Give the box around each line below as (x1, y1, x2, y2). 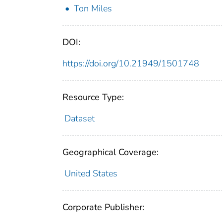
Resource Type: (62, 91, 124, 104)
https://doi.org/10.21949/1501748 (62, 57, 199, 70)
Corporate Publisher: (62, 201, 144, 214)
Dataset (64, 112, 95, 125)
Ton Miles (74, 2, 112, 15)
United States (64, 167, 117, 180)
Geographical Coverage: (62, 146, 159, 159)
